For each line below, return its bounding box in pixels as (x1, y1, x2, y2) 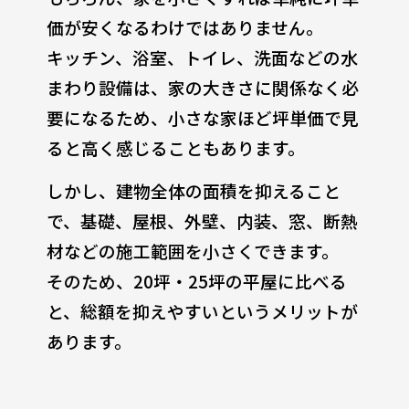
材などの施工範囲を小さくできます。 (46, 237, 339, 263)
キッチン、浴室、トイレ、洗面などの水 (46, 44, 358, 69)
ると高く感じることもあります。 (46, 134, 305, 160)
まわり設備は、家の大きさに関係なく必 (46, 74, 359, 100)
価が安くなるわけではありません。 (46, 14, 323, 39)
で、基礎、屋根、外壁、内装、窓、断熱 (46, 207, 358, 233)
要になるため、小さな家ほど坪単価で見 (46, 104, 359, 130)
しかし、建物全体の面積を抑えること (46, 177, 341, 203)
